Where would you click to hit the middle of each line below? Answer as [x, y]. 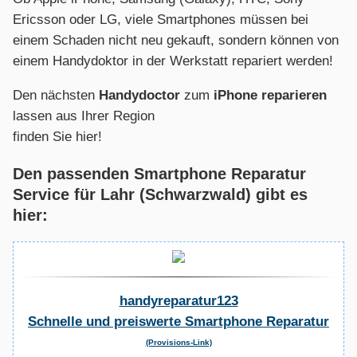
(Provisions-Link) [178, 342]
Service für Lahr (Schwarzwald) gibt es [160, 194]
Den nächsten [56, 96]
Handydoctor [139, 96]
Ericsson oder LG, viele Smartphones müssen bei [161, 20]
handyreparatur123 [178, 300]
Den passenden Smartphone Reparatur [159, 173]
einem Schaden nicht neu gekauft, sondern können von [176, 41]
